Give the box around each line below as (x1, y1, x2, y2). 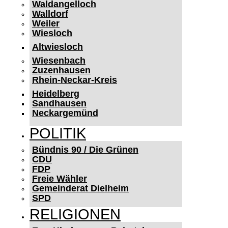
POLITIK (30, 125, 86, 141)
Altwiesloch (32, 42, 83, 52)
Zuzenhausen (32, 65, 91, 75)
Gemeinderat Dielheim (32, 183, 129, 193)
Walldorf (32, 9, 68, 19)
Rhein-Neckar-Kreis (32, 75, 117, 85)
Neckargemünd (32, 108, 98, 118)
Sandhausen (32, 98, 87, 108)
